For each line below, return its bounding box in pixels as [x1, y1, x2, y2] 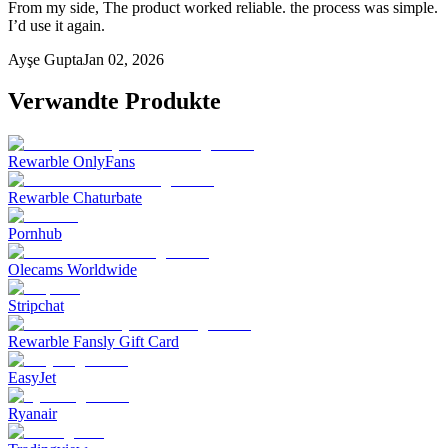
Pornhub [8, 225, 62, 243]
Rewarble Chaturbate [8, 189, 142, 207]
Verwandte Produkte [8, 88, 221, 115]
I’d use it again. [8, 16, 105, 34]
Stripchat [8, 297, 64, 315]
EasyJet [8, 369, 56, 387]
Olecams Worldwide [8, 261, 137, 279]
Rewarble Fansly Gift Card [8, 333, 179, 351]
